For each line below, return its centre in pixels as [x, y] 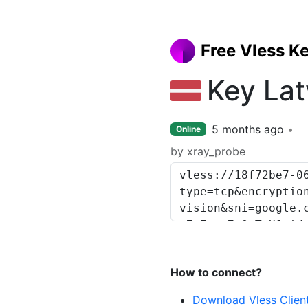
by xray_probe [208, 151]
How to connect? [216, 272]
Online [188, 129]
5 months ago [247, 129]
